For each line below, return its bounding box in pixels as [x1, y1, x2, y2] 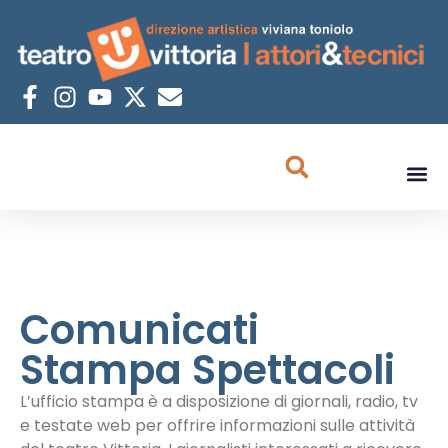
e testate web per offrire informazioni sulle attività [20, 414, 415, 438]
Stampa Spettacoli [20, 342, 395, 399]
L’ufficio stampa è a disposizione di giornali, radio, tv [20, 390, 418, 414]
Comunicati [20, 302, 259, 359]
